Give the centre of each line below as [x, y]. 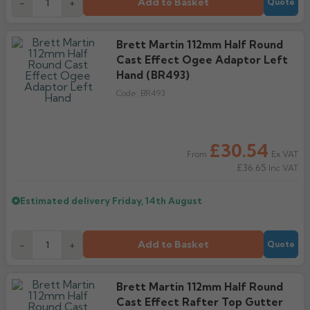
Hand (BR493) [153, 75]
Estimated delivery [66, 201]
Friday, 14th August [157, 201]
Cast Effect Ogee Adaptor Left [202, 60]
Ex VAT [285, 154]
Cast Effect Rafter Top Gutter [199, 302]
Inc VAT [282, 168]
